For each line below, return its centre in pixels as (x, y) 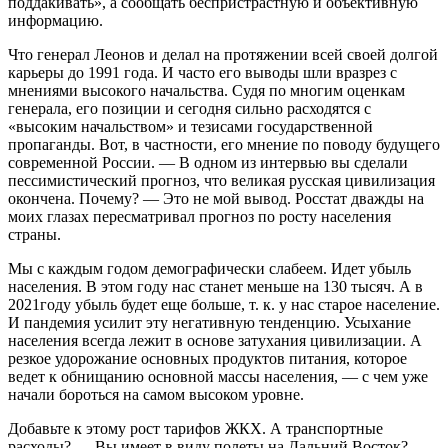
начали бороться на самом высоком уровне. (156, 394)
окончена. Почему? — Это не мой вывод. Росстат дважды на (216, 198)
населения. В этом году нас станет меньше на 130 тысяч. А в (215, 286)
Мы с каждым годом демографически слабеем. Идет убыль (209, 268)
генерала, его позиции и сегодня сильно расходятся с (189, 108)
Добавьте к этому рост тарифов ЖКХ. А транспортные (195, 428)
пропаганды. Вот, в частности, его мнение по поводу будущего (224, 144)
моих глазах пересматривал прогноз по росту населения (199, 216)
